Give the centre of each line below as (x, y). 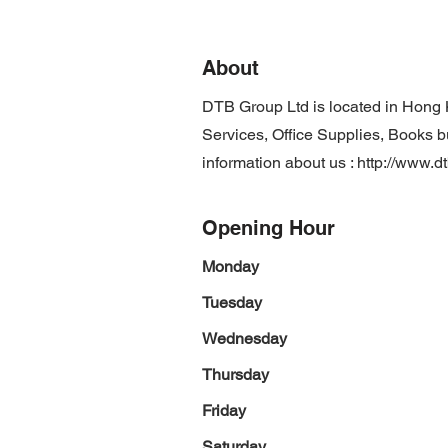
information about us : (279, 162)
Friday (224, 410)
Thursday (235, 374)
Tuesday (232, 302)
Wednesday (244, 338)
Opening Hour (268, 228)
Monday (230, 266)
